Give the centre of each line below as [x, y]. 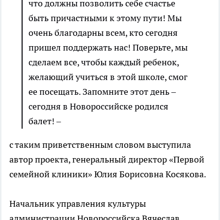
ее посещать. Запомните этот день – [102, 92]
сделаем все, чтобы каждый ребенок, [104, 62]
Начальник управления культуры [78, 204]
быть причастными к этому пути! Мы [105, 18]
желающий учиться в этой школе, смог [108, 77]
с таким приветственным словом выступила [100, 145]
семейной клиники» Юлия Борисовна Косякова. [108, 174]
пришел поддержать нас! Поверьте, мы [108, 48]
